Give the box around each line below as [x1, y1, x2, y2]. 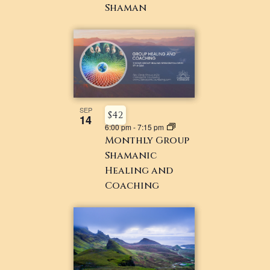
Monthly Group [105, 133, 190, 147]
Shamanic [105, 148, 157, 162]
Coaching [105, 178, 160, 192]
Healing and [105, 163, 174, 177]
